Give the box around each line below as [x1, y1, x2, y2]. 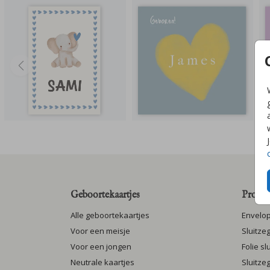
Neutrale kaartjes [71, 257, 134, 268]
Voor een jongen [71, 241, 131, 253]
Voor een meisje [71, 225, 130, 237]
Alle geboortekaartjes [71, 210, 149, 221]
